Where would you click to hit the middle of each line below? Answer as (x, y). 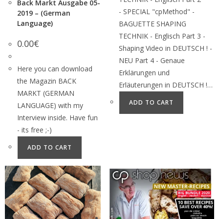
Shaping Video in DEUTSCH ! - (165, 48)
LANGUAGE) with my (50, 105)
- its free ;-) (34, 130)
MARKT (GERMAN (46, 93)
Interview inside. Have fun (57, 118)
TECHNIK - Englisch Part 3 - (162, 36)
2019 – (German (44, 13)
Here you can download (55, 69)
